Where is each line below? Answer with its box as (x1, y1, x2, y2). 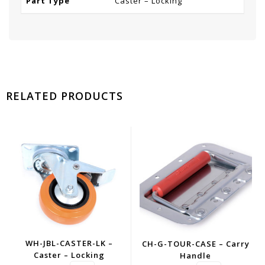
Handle (180, 250, 212, 261)
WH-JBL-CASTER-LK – (25, 237, 113, 248)
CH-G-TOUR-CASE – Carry (141, 238, 250, 249)
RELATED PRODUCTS (6, 89, 123, 103)
